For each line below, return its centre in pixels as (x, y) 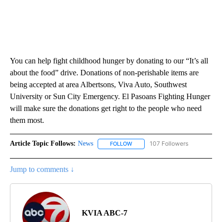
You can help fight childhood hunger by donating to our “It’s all (109, 61)
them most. (27, 120)
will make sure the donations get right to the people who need (106, 109)
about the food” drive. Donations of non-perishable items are (104, 73)
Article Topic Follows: (43, 144)
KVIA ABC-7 (105, 213)
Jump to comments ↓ (42, 169)
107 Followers (169, 144)
